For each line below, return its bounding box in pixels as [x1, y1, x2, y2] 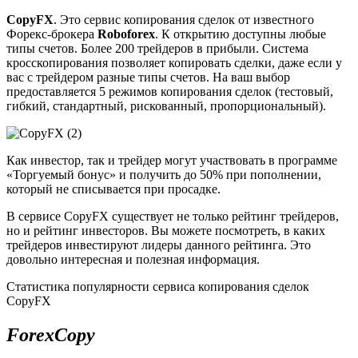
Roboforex [97, 26, 155, 41]
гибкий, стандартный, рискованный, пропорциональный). [6, 98, 326, 113]
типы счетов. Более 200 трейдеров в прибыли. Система [6, 41, 308, 55]
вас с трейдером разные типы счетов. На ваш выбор [6, 70, 290, 84]
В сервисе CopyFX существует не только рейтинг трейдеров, [6, 209, 339, 223]
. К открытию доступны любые [155, 26, 326, 41]
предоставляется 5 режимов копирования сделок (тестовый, [6, 84, 333, 98]
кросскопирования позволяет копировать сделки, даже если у [6, 55, 342, 70]
